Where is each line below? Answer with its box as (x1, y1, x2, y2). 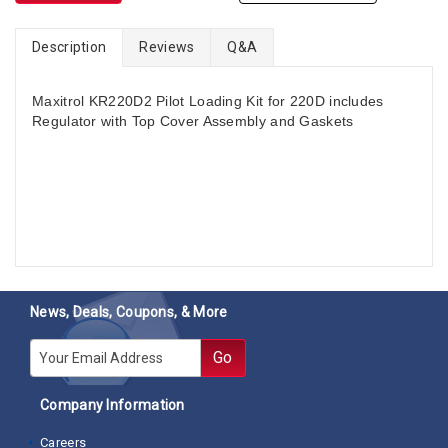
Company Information (40, 397, 185, 414)
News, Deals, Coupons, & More (30, 304, 228, 321)
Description (32, 39, 107, 56)
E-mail (29, 340, 75, 360)
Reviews (139, 39, 195, 56)
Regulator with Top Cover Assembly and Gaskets (32, 113, 354, 130)
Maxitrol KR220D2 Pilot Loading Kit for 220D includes (32, 93, 384, 110)
